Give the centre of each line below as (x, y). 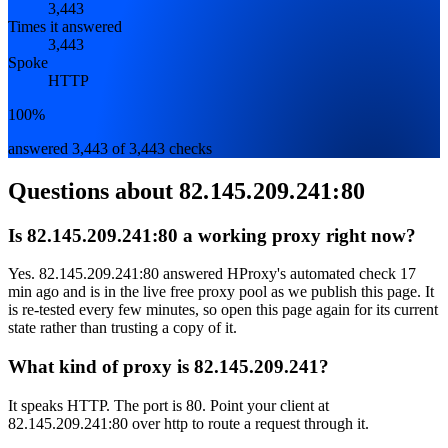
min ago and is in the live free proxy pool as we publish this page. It (221, 292)
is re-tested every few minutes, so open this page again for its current (223, 310)
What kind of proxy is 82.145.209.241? (168, 367)
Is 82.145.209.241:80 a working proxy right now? (212, 235)
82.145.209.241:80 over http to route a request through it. (188, 423)
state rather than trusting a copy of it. (122, 328)
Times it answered (65, 26)
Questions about (93, 190)
